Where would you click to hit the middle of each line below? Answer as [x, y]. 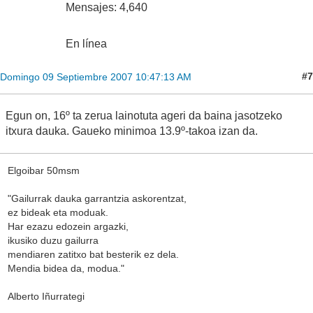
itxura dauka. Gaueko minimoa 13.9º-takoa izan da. [132, 131]
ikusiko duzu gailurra [53, 240]
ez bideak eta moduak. [58, 212]
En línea [86, 43]
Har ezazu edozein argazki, [68, 226]
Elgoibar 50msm [43, 170]
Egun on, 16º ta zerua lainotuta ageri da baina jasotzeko [144, 115]
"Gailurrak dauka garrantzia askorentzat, [97, 198]
